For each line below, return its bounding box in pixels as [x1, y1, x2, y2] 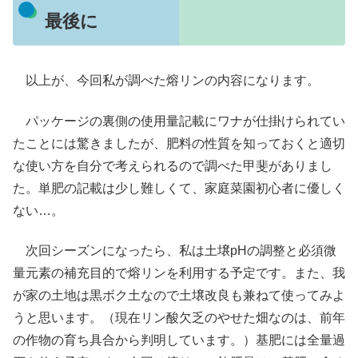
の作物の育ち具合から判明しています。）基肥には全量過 [13, 333, 345, 348]
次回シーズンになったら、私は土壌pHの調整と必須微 [13, 244, 336, 258]
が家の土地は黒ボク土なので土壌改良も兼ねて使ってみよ [13, 288, 345, 303]
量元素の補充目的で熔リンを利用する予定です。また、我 [13, 266, 345, 280]
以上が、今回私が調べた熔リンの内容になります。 [13, 74, 320, 88]
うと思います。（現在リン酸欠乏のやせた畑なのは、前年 [13, 311, 345, 325]
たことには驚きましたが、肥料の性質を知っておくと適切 [13, 136, 345, 150]
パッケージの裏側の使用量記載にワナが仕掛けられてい [13, 113, 345, 128]
